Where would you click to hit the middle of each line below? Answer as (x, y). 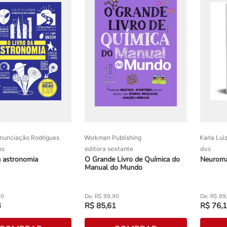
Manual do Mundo (114, 168)
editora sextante (109, 149)
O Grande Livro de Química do (133, 160)
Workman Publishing (113, 138)
